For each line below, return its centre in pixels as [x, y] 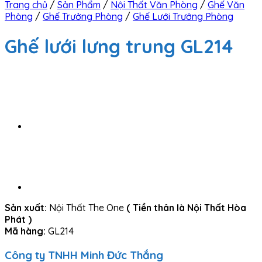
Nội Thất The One [85, 207]
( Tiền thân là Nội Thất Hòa [185, 207]
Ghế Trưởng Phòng [83, 16]
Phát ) [18, 219]
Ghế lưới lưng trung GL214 [119, 46]
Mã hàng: [25, 231]
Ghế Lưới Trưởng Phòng [183, 16]
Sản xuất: [26, 207]
